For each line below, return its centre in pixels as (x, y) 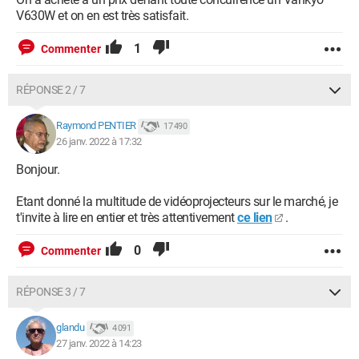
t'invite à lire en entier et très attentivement (127, 218)
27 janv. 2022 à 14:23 (99, 343)
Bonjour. (38, 169)
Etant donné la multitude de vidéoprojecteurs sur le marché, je (177, 202)
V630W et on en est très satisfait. (102, 16)
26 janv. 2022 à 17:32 (99, 141)
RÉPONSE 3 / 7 (51, 292)
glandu (70, 328)
